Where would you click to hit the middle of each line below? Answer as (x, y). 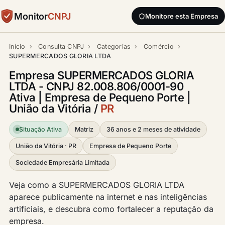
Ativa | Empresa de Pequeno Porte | (100, 97)
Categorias (114, 46)
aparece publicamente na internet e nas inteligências (108, 197)
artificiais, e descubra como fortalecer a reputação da (111, 209)
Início (17, 46)
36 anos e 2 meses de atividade (153, 129)
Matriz (84, 129)
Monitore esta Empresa (182, 16)
